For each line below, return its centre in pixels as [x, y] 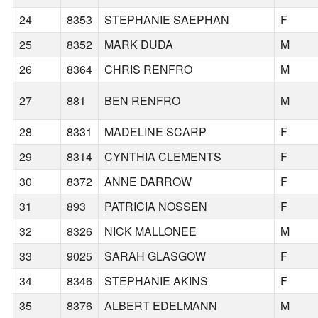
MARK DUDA [139, 45]
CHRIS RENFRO [149, 70]
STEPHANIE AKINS [157, 281]
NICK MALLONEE [151, 231]
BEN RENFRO [143, 101]
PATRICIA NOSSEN [156, 207]
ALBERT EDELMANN [161, 306]
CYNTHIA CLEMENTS [163, 157]
